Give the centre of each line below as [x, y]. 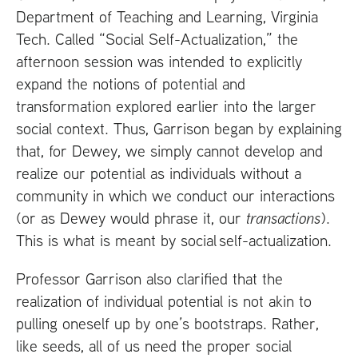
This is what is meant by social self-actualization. [174, 240]
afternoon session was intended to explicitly [159, 61]
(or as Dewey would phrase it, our [131, 217]
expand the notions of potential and [131, 83]
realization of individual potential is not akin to [164, 300]
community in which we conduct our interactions [175, 195]
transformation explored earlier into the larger [166, 105]
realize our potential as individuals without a [159, 173]
